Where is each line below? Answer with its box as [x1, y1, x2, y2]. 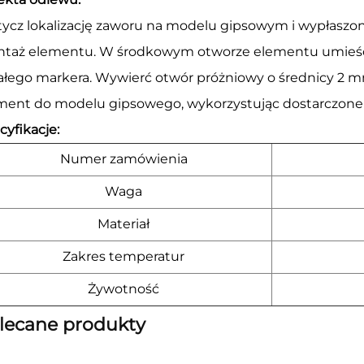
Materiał [97, 215, 149, 232]
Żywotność [88, 280, 159, 297]
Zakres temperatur [63, 248, 184, 264]
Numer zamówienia [59, 150, 188, 167]
